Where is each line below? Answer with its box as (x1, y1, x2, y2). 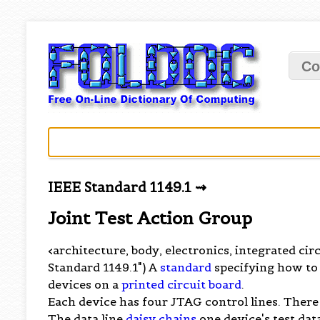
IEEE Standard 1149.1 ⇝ (48, 179, 207, 196)
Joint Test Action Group (48, 206, 253, 229)
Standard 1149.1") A (48, 259, 161, 274)
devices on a (48, 276, 122, 291)
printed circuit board (121, 276, 242, 291)
